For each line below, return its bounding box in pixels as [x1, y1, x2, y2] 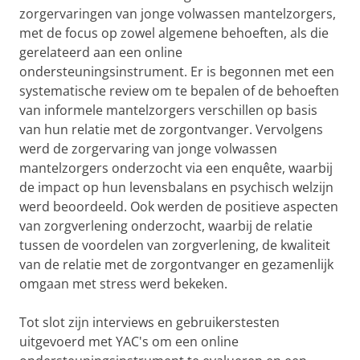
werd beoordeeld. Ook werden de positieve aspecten [19, 198, 338, 215]
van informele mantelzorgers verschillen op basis [19, 101, 317, 119]
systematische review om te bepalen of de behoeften [19, 82, 339, 100]
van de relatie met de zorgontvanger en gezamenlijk [19, 256, 333, 273]
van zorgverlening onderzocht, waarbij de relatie [19, 217, 313, 235]
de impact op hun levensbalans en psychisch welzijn [19, 178, 333, 196]
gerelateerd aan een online [19, 43, 182, 61]
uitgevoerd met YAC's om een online [19, 333, 239, 350]
